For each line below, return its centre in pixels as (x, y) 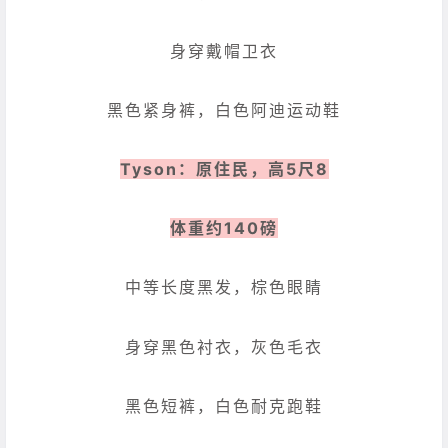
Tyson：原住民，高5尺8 (224, 169)
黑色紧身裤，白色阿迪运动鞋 (224, 109)
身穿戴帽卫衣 (224, 50)
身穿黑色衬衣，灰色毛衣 (224, 346)
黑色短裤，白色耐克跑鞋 (224, 405)
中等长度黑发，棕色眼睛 (224, 287)
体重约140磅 (224, 228)
